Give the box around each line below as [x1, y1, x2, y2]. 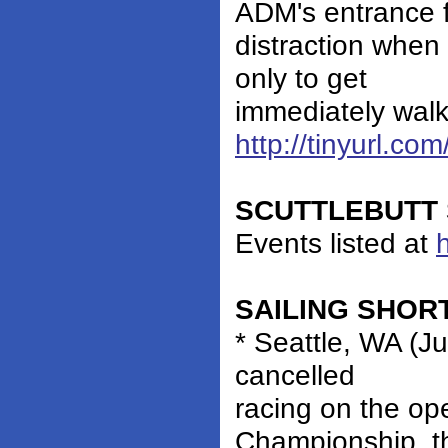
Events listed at [235, 227, 436, 260]
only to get [235, 62, 367, 95]
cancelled [235, 359, 355, 392]
